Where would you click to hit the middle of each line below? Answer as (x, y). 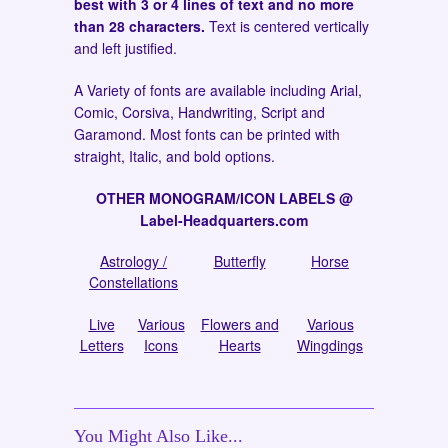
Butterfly (239, 261)
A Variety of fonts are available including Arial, (218, 90)
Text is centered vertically (287, 26)
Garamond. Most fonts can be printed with (207, 134)
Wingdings (330, 345)
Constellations (133, 282)
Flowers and (239, 324)
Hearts (239, 345)
